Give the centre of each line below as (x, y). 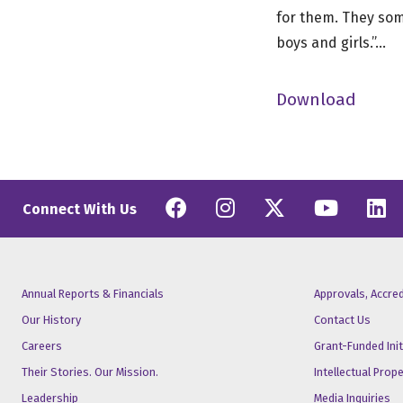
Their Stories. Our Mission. (90, 372)
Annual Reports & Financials (93, 294)
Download (316, 99)
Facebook (248, 207)
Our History (51, 320)
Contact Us (342, 320)
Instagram (306, 207)
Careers (42, 346)
